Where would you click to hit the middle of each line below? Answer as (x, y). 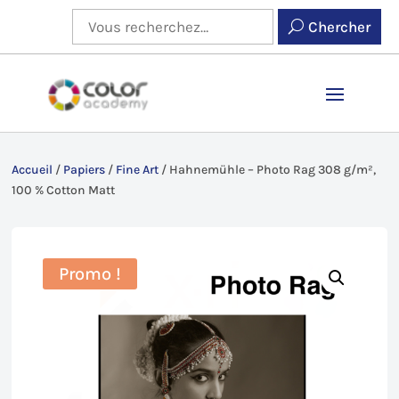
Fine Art (138, 169)
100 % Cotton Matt (64, 190)
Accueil (33, 169)
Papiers (85, 169)
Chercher (340, 27)
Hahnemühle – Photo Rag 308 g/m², (273, 169)
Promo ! (90, 273)
